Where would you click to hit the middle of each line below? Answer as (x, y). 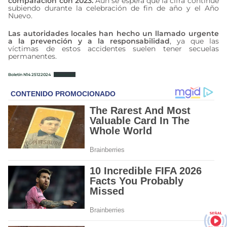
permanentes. (33, 56)
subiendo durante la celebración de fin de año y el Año (113, 8)
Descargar (65, 74)
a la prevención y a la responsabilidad (89, 41)
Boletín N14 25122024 (30, 74)
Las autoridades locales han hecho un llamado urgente (113, 33)
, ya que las (194, 41)
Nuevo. (21, 15)
